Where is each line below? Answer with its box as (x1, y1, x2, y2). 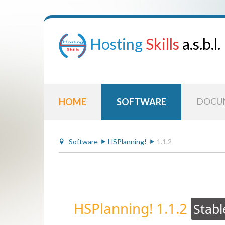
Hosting (90, 34, 143, 53)
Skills (146, 34, 179, 53)
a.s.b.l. (182, 34, 220, 53)
